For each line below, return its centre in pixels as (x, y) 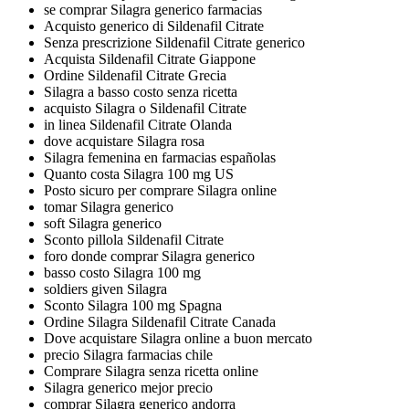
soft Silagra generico (103, 224)
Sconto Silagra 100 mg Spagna (133, 306)
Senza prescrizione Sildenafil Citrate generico (174, 43)
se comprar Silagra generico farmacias (153, 10)
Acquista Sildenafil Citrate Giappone (150, 59)
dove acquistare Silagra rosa (124, 142)
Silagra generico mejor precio (128, 388)
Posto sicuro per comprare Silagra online (160, 191)
